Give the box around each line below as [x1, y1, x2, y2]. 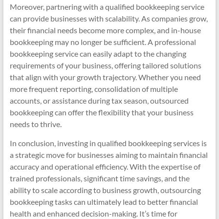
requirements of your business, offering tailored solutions [9, 61, 201, 70]
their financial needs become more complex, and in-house [9, 25, 201, 35]
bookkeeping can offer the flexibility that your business [9, 108, 194, 117]
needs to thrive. [9, 119, 62, 129]
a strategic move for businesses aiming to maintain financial [9, 150, 208, 159]
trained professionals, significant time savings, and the [9, 174, 190, 183]
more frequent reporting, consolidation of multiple [9, 84, 178, 93]
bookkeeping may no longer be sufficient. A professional [9, 37, 196, 46]
